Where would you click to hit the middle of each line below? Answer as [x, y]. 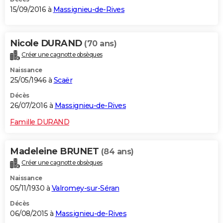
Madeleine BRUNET [56, 151]
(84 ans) [117, 151]
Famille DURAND [40, 122]
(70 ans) [100, 43]
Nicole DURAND [47, 43]
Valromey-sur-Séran [85, 188]
